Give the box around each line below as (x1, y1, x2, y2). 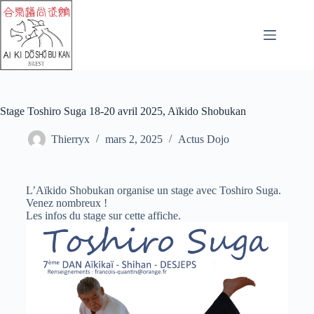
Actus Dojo (178, 133, 229, 146)
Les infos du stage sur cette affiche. (25, 210, 181, 221)
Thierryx (51, 133, 90, 146)
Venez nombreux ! (25, 197, 110, 209)
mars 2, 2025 (105, 133, 163, 146)
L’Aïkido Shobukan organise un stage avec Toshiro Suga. (25, 184, 281, 196)
